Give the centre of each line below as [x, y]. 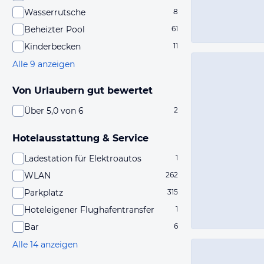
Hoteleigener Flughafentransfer [89, 210]
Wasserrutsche [55, 12]
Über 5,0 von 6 [54, 111]
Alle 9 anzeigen [44, 64]
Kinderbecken [52, 47]
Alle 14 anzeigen [45, 245]
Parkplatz [44, 193]
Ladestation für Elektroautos [83, 159]
